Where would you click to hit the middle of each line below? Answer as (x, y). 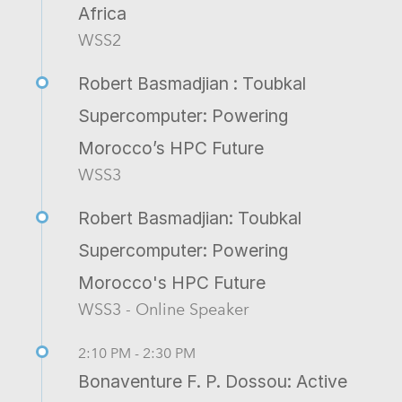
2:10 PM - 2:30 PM (137, 353)
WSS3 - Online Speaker (163, 309)
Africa (102, 13)
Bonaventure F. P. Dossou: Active (213, 381)
